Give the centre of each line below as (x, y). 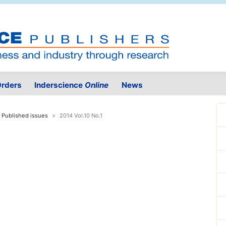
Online (97, 85)
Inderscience (60, 85)
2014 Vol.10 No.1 (81, 116)
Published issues (25, 116)
